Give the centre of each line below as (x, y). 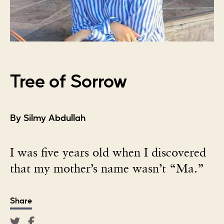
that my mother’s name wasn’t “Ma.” (107, 168)
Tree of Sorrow (68, 82)
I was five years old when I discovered (108, 152)
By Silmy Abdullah (48, 118)
